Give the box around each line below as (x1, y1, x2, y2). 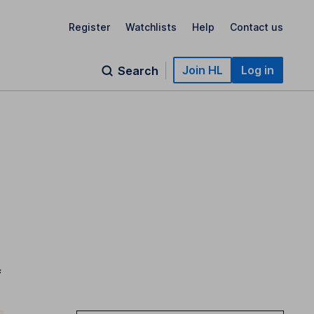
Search (118, 64, 158, 78)
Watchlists (125, 20, 177, 33)
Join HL (182, 63, 223, 77)
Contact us (230, 20, 283, 33)
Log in (241, 63, 274, 77)
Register (69, 20, 110, 33)
